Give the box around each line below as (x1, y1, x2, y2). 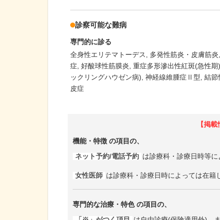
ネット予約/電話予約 (75, 153, 139, 161)
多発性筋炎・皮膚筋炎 (150, 50, 219, 58)
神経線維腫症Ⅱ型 (145, 73, 200, 81)
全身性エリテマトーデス (70, 50, 146, 58)
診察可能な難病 (75, 21, 127, 29)
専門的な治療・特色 (73, 200, 135, 209)
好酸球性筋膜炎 (81, 61, 129, 70)
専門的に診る (70, 37, 111, 46)
